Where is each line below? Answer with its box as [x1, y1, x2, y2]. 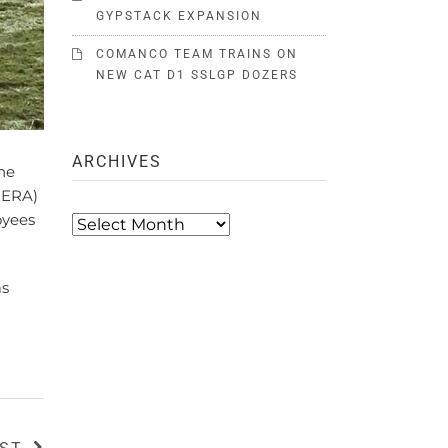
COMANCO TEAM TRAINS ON [96, 46, 299, 61]
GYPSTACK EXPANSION [96, 8, 263, 23]
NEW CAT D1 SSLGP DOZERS [96, 67, 299, 82]
